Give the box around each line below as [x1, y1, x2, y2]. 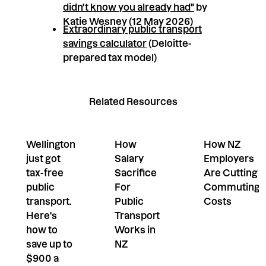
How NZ [203, 138, 240, 150]
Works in [115, 224, 156, 235]
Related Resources [88, 96, 178, 107]
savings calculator [62, 37, 147, 49]
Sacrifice [115, 167, 157, 178]
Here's [26, 210, 57, 221]
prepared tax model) [62, 52, 157, 63]
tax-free [26, 167, 64, 178]
